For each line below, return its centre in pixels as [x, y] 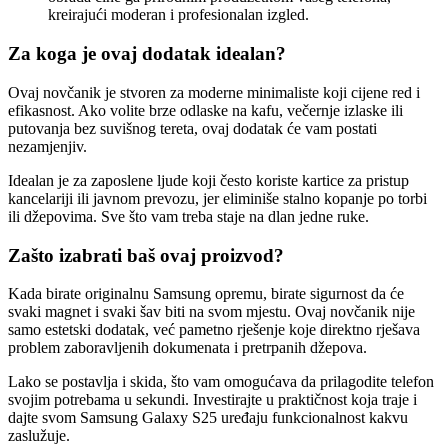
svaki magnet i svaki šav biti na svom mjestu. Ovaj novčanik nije [211, 312]
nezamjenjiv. [47, 146]
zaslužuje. [39, 436]
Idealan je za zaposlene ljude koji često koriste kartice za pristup [208, 180]
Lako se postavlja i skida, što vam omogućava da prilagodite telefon [221, 382]
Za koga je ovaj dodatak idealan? [147, 54]
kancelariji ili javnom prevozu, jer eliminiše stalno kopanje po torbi [217, 198]
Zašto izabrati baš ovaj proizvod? [146, 255]
